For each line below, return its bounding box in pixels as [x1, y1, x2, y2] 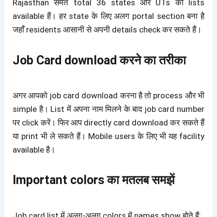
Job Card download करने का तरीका [13, 53, 186, 67]
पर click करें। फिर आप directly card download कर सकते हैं [13, 118, 204, 128]
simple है [13, 104, 43, 114]
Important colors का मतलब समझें [13, 173, 175, 187]
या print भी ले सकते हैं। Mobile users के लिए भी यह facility [13, 131, 204, 141]
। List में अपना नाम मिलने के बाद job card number [43, 104, 204, 114]
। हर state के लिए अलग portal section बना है [50, 11, 204, 21]
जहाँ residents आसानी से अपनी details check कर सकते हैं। [13, 25, 202, 35]
